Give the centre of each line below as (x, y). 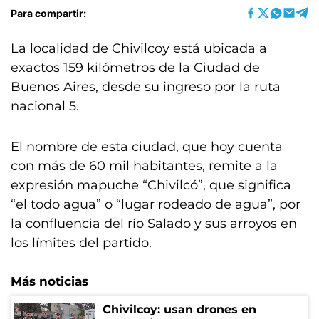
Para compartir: (48, 13)
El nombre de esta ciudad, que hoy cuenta (147, 147)
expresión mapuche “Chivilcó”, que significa (151, 185)
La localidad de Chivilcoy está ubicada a (139, 48)
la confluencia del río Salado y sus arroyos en (154, 224)
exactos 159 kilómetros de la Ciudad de (135, 68)
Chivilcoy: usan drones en (179, 309)
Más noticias (49, 281)
